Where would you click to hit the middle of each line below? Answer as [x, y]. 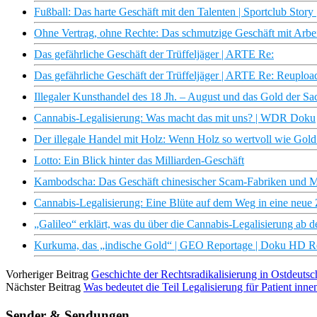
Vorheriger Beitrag [47, 275]
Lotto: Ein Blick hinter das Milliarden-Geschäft [139, 161]
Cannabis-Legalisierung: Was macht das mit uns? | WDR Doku [175, 118]
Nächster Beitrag [43, 287]
